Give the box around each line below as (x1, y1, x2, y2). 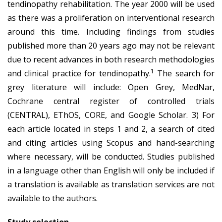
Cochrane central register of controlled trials (7, 95, 215, 107)
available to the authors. (7, 192, 98, 204)
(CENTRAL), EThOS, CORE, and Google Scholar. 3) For (7, 109, 215, 120)
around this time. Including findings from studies (7, 26, 215, 37)
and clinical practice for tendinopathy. (7, 67, 151, 79)
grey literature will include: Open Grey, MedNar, (7, 81, 215, 93)
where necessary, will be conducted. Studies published (7, 151, 215, 162)
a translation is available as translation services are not (7, 178, 215, 190)
